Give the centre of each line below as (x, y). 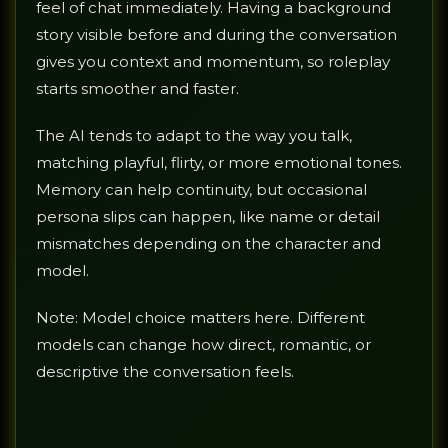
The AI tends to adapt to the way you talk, (194, 136)
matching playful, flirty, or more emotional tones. (219, 163)
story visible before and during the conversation (216, 35)
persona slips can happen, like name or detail (208, 217)
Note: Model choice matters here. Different (200, 318)
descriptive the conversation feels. (165, 372)
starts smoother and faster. (137, 89)
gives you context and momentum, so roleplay (213, 62)
